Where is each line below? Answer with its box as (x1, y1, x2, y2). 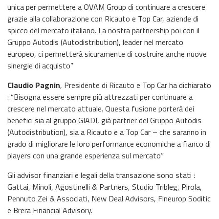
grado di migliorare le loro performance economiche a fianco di (7, 138, 211, 150)
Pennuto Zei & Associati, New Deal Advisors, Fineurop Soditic (7, 193, 211, 204)
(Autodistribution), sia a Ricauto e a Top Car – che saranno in (7, 126, 206, 138)
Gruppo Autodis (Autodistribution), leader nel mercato (7, 36, 183, 48)
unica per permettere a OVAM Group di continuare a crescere (7, 1, 205, 13)
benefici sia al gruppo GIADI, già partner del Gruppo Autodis (7, 114, 201, 126)
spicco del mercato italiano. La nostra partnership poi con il (7, 24, 199, 36)
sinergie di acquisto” (7, 60, 73, 71)
